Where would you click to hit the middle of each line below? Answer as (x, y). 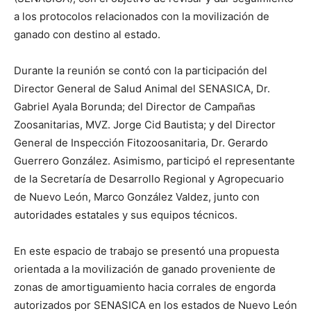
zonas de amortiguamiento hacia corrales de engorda (145, 287)
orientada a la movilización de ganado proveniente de (145, 269)
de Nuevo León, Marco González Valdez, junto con (137, 197)
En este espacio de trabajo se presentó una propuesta (146, 251)
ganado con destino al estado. (87, 35)
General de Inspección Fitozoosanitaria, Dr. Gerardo (141, 143)
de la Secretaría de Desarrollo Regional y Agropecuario (149, 179)
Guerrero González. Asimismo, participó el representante (154, 161)
